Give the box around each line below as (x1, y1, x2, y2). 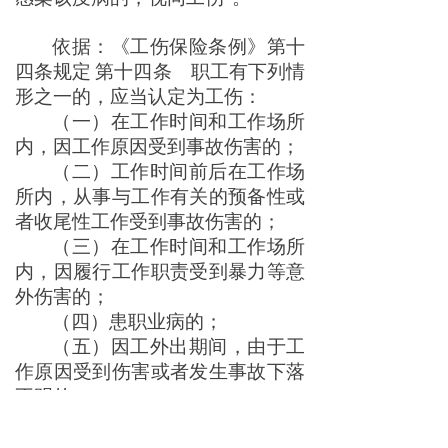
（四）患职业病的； (52, 314, 224, 333)
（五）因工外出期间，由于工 (52, 339, 305, 358)
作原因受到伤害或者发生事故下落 (15, 364, 305, 383)
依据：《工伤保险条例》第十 (52, 39, 305, 58)
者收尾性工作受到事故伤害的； (15, 214, 281, 233)
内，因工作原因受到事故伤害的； (15, 139, 300, 158)
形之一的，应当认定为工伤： (15, 89, 262, 108)
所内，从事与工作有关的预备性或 (15, 189, 305, 208)
